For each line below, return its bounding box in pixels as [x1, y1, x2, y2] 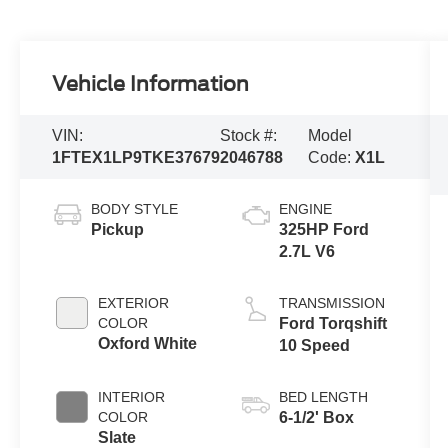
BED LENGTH [278, 389, 368, 406]
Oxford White [98, 335, 198, 353]
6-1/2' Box [278, 409, 354, 427]
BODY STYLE [91, 201, 179, 218]
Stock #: [220, 127, 278, 145]
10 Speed [278, 337, 350, 355]
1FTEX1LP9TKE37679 [52, 149, 221, 167]
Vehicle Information [52, 72, 250, 97]
